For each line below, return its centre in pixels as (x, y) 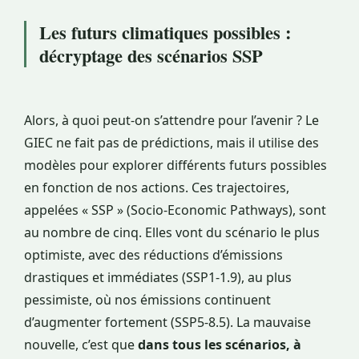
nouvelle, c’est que (81, 345)
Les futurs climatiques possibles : (165, 33)
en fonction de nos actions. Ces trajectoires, (157, 188)
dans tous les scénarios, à (220, 345)
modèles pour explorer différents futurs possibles (175, 165)
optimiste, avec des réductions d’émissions (153, 255)
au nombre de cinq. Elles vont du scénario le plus (172, 233)
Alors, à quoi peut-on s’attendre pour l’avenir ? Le (171, 121)
